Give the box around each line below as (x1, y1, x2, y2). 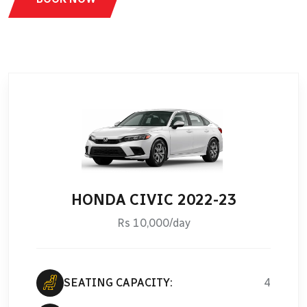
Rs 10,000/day (116, 216, 191, 230)
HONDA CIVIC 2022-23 (71, 190, 236, 209)
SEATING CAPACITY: (64, 275, 173, 289)
